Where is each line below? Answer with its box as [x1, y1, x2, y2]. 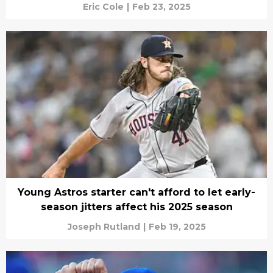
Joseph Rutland [67, 221, 140, 232]
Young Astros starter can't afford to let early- [18, 186, 255, 198]
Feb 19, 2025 [148, 221, 206, 232]
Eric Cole [82, 1, 124, 12]
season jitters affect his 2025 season [40, 200, 233, 213]
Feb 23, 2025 [132, 1, 191, 12]
